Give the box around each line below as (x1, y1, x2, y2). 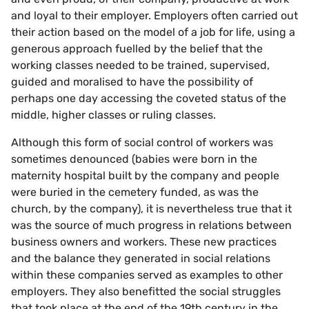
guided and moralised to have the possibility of (11, 74, 253, 88)
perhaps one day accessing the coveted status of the (11, 91, 286, 105)
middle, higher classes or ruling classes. (11, 108, 216, 121)
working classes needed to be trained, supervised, (11, 58, 270, 72)
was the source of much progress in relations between (11, 218, 292, 232)
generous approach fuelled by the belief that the (11, 41, 263, 55)
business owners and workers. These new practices (11, 235, 277, 248)
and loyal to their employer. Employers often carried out (11, 8, 298, 22)
